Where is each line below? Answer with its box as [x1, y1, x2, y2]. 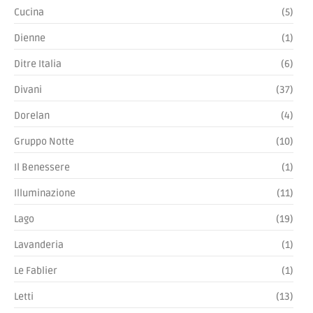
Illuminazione [14, 187, 75, 199]
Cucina [14, 6, 44, 18]
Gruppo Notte [14, 135, 74, 147]
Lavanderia [14, 238, 64, 251]
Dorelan [14, 109, 50, 122]
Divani [14, 83, 42, 96]
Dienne [14, 31, 45, 44]
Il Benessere [14, 161, 70, 173]
